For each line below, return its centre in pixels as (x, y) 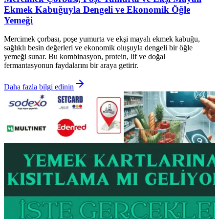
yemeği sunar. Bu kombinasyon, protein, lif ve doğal (85, 57)
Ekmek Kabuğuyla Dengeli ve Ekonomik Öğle (97, 9)
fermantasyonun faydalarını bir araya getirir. (71, 66)
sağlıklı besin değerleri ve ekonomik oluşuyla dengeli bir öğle (98, 48)
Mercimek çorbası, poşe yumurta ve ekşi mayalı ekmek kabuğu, (102, 39)
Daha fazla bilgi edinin (39, 87)
